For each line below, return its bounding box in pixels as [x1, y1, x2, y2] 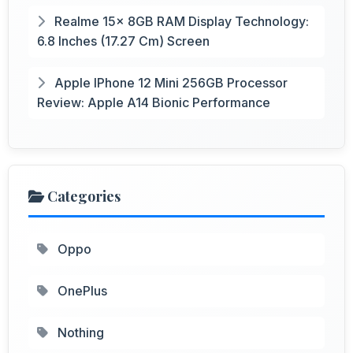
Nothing [54, 324, 104, 340]
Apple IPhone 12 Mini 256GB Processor [51, 74, 288, 91]
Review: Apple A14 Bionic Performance [37, 94, 270, 110]
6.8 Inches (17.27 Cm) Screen [37, 32, 210, 49]
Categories [44, 186, 121, 206]
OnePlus [54, 282, 107, 299]
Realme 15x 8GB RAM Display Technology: [51, 13, 309, 29]
